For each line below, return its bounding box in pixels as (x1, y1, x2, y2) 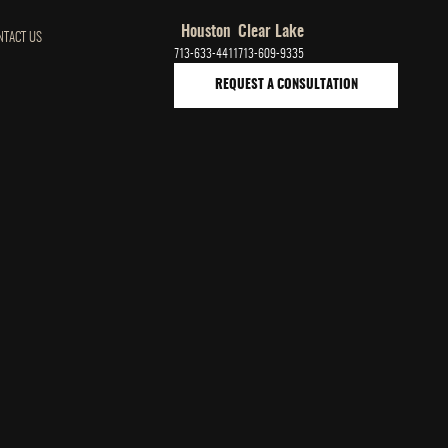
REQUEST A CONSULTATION (214, 79, 358, 92)
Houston (181, 24, 232, 40)
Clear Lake (238, 24, 305, 40)
